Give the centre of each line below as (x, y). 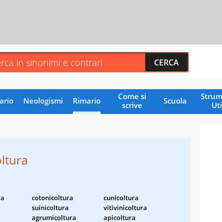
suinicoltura (50, 207)
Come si (132, 96)
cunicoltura (121, 197)
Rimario (86, 100)
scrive (132, 105)
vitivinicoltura (125, 207)
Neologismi (43, 100)
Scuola (175, 100)
